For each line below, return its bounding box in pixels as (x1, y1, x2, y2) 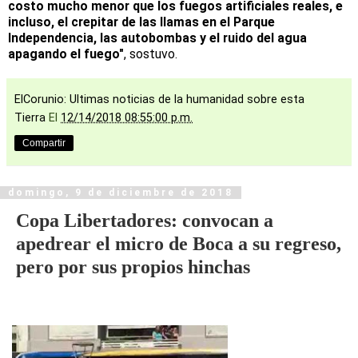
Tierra (14, 110, 49, 125)
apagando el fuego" (8, 46, 124, 62)
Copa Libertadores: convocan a (16, 209, 273, 231)
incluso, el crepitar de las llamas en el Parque (8, 14, 275, 30)
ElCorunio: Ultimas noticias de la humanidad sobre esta (14, 92, 304, 106)
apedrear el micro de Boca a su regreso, (16, 232, 341, 254)
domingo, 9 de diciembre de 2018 (8, 186, 233, 198)
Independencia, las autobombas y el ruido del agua (8, 30, 307, 46)
